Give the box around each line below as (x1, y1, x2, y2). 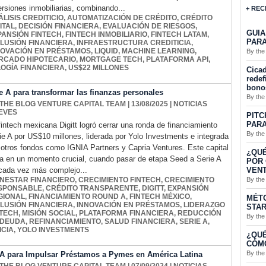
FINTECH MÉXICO (129, 192, 190, 201)
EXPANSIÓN (167, 184, 209, 193)
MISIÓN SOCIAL (22, 209, 75, 218)
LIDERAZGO (183, 201, 225, 210)
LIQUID (94, 47, 118, 56)
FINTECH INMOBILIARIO (65, 30, 147, 39)
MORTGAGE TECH (80, 55, 142, 64)
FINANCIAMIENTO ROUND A (28, 192, 126, 201)
